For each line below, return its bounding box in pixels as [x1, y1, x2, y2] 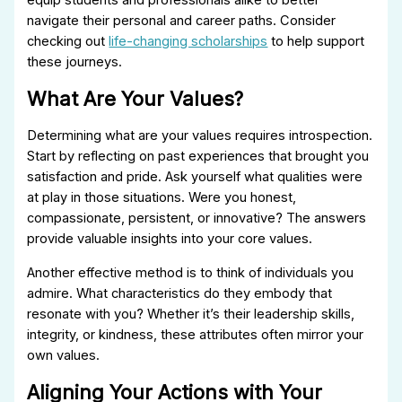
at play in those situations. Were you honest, [27, 188, 297, 205]
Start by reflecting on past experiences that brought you [27, 147, 370, 164]
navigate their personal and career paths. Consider [27, 12, 336, 29]
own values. [27, 346, 100, 363]
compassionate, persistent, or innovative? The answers [27, 209, 367, 226]
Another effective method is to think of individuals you [27, 264, 354, 281]
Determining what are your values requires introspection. [27, 127, 373, 144]
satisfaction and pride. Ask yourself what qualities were [27, 168, 363, 185]
